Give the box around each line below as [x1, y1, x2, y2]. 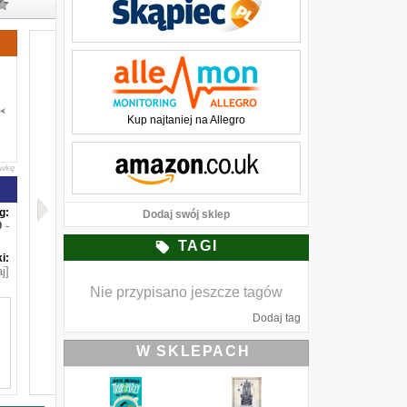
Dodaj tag [253, 312, 301, 324]
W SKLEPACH [136, 343, 251, 359]
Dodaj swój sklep [143, 208, 230, 221]
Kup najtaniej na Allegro [127, 114, 245, 126]
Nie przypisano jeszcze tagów [90, 284, 283, 300]
